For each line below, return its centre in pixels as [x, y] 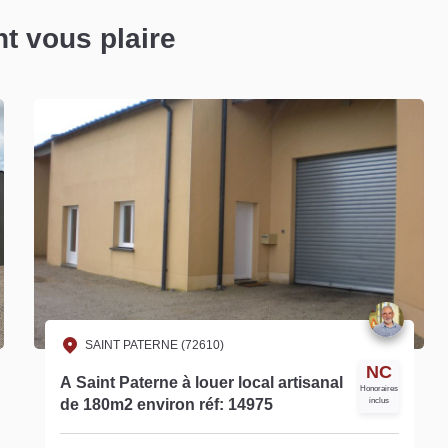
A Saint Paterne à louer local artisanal [67, 382]
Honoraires [378, 388]
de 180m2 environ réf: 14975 [166, 404]
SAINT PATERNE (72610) [154, 344]
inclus [378, 400]
